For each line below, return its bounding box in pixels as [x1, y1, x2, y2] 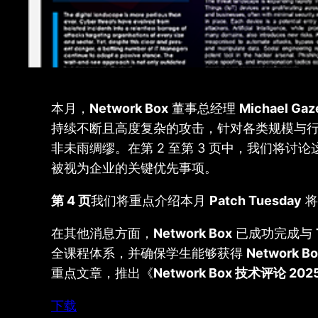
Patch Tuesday [209, 193, 302, 209]
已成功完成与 [232, 226, 316, 241]
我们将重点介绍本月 [91, 193, 209, 209]
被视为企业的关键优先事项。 [51, 160, 217, 176]
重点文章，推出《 [51, 265, 153, 281]
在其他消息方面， [51, 226, 153, 241]
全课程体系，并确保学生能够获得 [51, 246, 246, 261]
